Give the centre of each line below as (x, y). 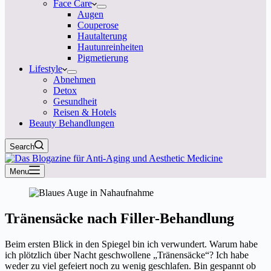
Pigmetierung (103, 58)
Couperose (98, 25)
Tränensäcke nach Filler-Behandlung (119, 218)
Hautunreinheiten (110, 47)
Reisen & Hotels (85, 112)
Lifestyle (46, 69)
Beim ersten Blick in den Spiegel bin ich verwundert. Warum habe (131, 244)
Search (22, 147)
